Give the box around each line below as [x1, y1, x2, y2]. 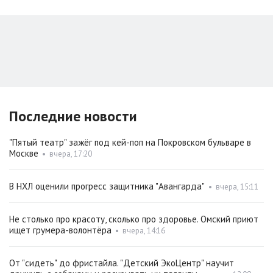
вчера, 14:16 [122, 225, 165, 236]
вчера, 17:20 [49, 149, 92, 160]
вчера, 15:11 [216, 182, 258, 193]
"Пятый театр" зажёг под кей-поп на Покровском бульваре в [9, 136, 251, 149]
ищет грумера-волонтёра [9, 224, 112, 236]
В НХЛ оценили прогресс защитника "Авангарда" [9, 180, 205, 193]
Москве [9, 147, 38, 160]
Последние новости [9, 107, 137, 126]
